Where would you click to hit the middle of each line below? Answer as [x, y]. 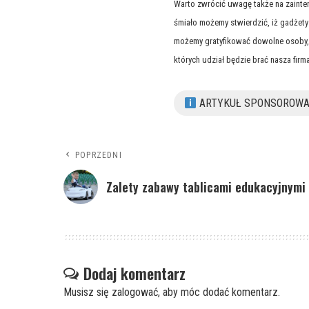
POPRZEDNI [99, 156]
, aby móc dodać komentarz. [219, 292]
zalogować [135, 292]
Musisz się [88, 292]
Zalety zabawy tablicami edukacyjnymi [206, 187]
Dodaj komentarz [134, 273]
